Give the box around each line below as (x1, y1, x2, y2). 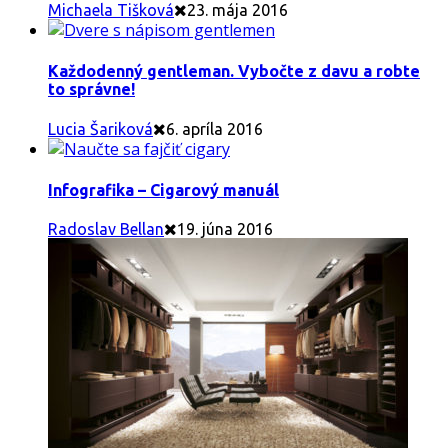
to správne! (48, 80, 135, 99)
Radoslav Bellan (48, 220, 164, 239)
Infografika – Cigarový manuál (48, 180, 279, 199)
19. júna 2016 (177, 220, 273, 239)
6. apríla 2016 (166, 119, 263, 138)
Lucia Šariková (48, 119, 153, 138)
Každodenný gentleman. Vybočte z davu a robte (48, 62, 420, 81)
